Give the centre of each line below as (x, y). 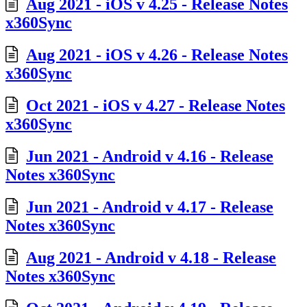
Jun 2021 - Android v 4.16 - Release (150, 157)
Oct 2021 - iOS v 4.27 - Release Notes (156, 106)
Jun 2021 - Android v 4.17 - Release (150, 207)
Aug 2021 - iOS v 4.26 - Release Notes (157, 55)
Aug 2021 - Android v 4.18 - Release (151, 257)
